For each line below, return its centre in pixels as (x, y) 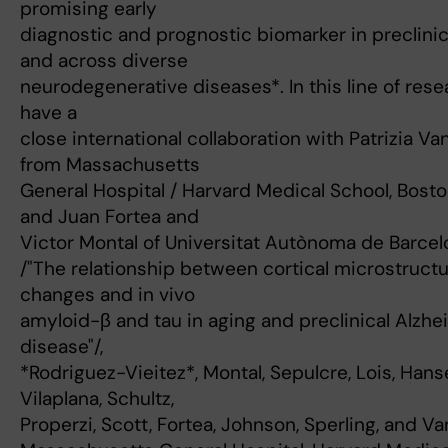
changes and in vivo (107, 295)
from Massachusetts (110, 165)
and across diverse (104, 61)
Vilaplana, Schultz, (97, 399)
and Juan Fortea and (109, 217)
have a (48, 113)
